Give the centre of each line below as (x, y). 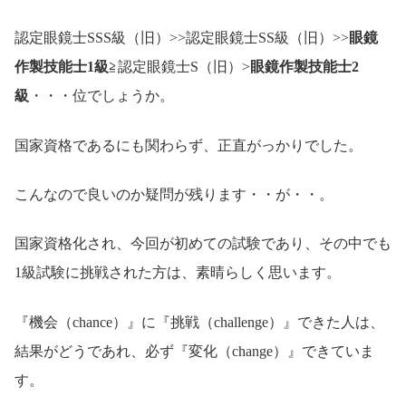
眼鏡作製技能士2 (304, 67)
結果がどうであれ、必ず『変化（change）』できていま (194, 351)
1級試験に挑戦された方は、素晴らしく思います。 (178, 273)
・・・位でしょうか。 (101, 96)
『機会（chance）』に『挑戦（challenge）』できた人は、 (199, 322)
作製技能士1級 (62, 67)
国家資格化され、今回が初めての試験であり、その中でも (203, 244)
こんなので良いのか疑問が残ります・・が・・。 (174, 195)
